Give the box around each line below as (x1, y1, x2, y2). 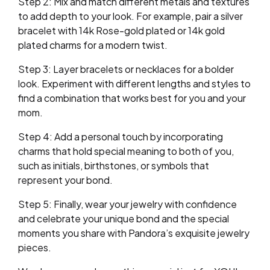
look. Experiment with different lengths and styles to (18, 77, 251, 90)
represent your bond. (18, 174, 113, 187)
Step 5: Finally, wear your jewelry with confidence (18, 198, 237, 211)
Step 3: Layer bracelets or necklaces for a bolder (18, 63, 234, 76)
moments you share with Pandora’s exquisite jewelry (18, 227, 250, 240)
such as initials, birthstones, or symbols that (18, 159, 209, 172)
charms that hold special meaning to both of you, (18, 145, 234, 158)
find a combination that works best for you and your (18, 92, 246, 105)
